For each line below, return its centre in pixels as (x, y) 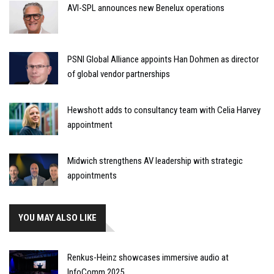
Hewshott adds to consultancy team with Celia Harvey (164, 110)
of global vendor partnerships (119, 74)
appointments (92, 176)
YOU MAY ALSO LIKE (57, 218)
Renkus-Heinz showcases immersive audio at (148, 258)
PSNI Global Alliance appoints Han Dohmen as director (163, 59)
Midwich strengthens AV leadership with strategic (155, 161)
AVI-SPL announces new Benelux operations (146, 8)
